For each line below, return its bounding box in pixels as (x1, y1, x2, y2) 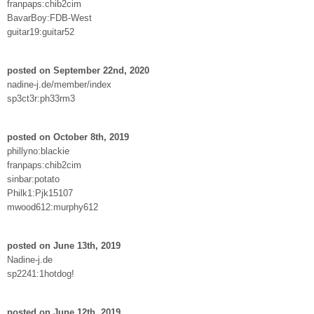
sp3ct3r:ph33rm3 (7, 93, 75, 104)
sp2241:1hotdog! (7, 268, 74, 279)
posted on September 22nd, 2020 (7, 64, 149, 76)
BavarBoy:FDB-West (7, 12, 92, 23)
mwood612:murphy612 (7, 201, 98, 212)
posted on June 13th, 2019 (7, 240, 121, 251)
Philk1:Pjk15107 (7, 187, 73, 198)
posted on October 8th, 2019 (7, 131, 129, 142)
